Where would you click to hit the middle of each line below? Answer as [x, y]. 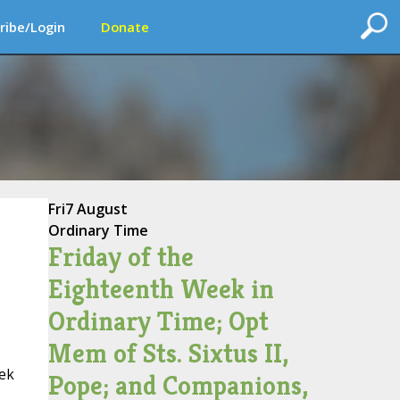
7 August [96, 209]
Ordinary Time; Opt [158, 321]
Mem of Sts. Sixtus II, [168, 354]
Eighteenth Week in [161, 289]
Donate [125, 27]
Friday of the [121, 257]
